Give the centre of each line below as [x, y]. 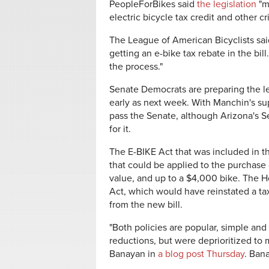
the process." [136, 67]
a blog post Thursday [201, 254]
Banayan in [134, 254]
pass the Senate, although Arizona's [185, 116]
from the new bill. [146, 205]
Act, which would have [158, 192]
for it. [121, 129]
